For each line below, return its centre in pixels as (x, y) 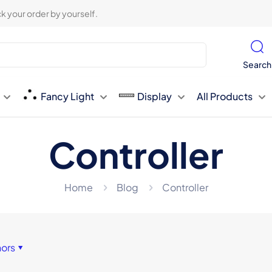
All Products (225, 96)
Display (155, 96)
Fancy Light (68, 96)
